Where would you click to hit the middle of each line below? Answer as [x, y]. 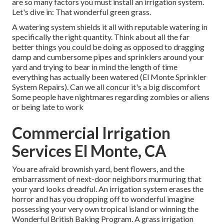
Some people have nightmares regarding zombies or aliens [111, 97]
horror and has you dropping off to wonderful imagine [103, 199]
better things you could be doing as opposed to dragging [108, 47]
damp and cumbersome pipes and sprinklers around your [108, 57]
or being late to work [48, 107]
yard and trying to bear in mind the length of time [95, 67]
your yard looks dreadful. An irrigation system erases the [108, 189]
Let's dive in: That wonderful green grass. [81, 12]
